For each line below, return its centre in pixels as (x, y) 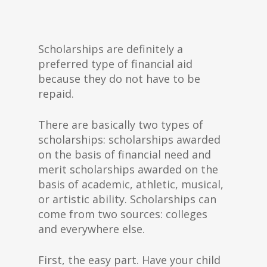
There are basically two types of (121, 125)
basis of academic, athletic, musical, (131, 184)
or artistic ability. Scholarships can (127, 199)
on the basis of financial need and (125, 154)
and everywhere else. (91, 229)
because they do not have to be (119, 79)
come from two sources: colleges (123, 214)
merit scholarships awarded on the (128, 169)
